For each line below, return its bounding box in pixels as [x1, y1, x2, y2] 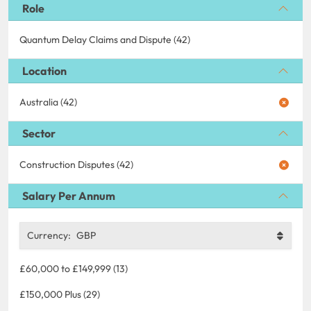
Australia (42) [19, 95, 77, 108]
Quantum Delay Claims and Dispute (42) [19, 33, 190, 46]
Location [22, 63, 67, 78]
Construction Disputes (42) [19, 158, 133, 171]
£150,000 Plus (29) [19, 287, 100, 301]
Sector [22, 126, 56, 140]
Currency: [27, 228, 71, 242]
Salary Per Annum [22, 188, 115, 203]
